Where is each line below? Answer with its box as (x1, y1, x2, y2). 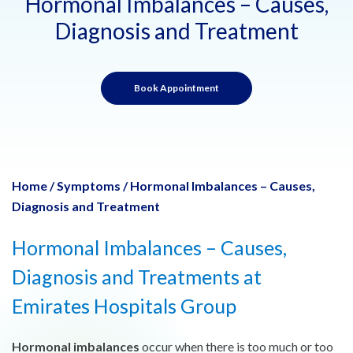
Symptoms (57, 177, 121, 193)
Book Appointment (134, 81, 219, 94)
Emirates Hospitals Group (12, 293, 236, 318)
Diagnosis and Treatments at (12, 264, 262, 288)
